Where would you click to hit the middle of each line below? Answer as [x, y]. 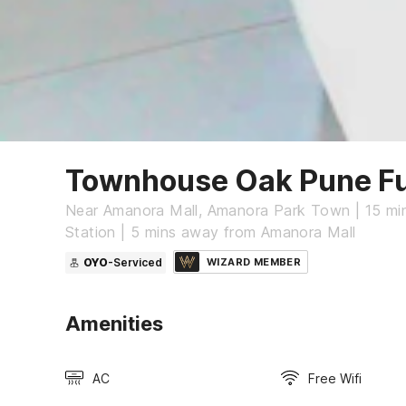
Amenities [114, 323]
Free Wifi [334, 378]
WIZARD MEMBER [254, 261]
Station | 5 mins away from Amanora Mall [211, 232]
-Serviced [135, 262]
